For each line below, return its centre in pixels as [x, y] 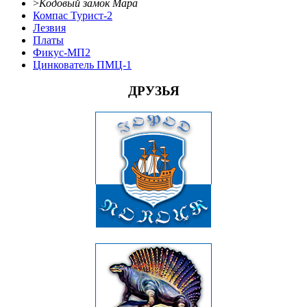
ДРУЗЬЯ [153, 91]
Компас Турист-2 [73, 15]
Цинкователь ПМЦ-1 [82, 64]
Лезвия [49, 27]
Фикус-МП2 [62, 52]
